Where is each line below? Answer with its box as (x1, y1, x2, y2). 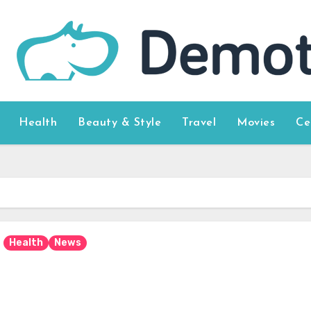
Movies (237, 117, 276, 128)
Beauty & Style (78, 117, 162, 128)
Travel (182, 117, 217, 128)
